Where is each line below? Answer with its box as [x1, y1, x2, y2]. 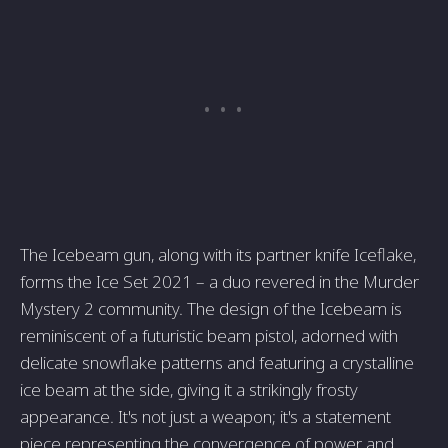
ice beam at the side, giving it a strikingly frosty [20, 378, 358, 402]
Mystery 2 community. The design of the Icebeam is [20, 297, 402, 321]
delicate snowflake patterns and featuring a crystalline [20, 351, 414, 375]
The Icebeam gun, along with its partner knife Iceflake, [20, 243, 416, 267]
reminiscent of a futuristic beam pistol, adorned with [20, 324, 398, 348]
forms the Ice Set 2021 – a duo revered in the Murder [20, 270, 419, 294]
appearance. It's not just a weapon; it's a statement [20, 405, 391, 429]
